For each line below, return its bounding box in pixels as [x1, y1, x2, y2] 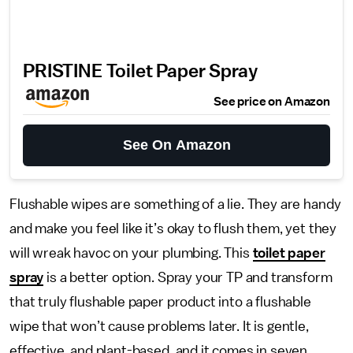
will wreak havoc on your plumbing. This [9, 246, 253, 260]
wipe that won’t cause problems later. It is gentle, [9, 319, 309, 333]
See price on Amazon [214, 95, 330, 108]
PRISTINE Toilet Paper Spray [23, 62, 258, 81]
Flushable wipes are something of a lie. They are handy [9, 197, 341, 211]
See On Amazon [122, 137, 231, 153]
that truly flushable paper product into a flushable [9, 295, 311, 309]
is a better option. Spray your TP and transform [43, 270, 333, 284]
